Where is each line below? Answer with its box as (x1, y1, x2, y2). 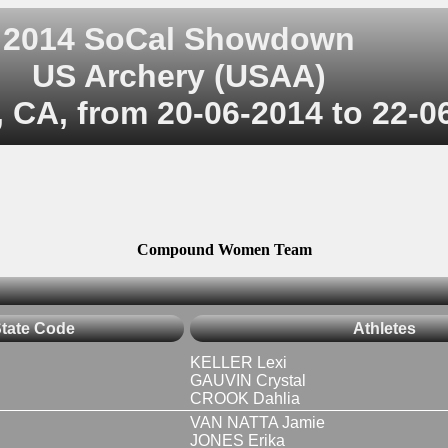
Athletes (353, 319, 416, 337)
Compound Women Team (136, 241, 312, 259)
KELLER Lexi (190, 353, 287, 371)
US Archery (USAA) (32, 58, 326, 94)
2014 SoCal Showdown (3, 21, 355, 57)
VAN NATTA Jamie (190, 413, 325, 431)
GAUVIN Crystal (190, 371, 306, 389)
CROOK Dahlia (190, 389, 300, 407)
